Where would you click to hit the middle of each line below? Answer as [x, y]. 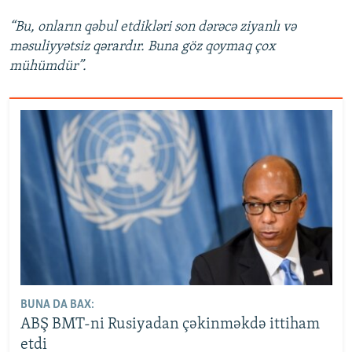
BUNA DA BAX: [57, 305]
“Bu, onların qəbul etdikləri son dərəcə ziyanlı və [153, 27]
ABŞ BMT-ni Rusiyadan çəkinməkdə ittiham [170, 325]
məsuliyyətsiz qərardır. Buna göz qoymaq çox [143, 47]
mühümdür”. [48, 67]
